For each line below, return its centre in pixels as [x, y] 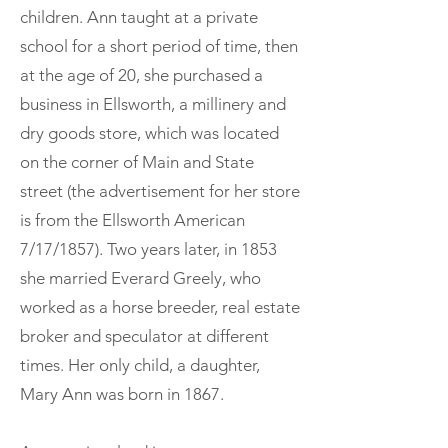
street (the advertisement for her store [160, 190]
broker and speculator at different [144, 335]
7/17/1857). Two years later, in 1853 [148, 248]
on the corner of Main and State [137, 161]
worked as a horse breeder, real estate [160, 306]
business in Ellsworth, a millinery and [153, 103]
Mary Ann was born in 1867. [122, 393]
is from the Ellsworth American [132, 219]
